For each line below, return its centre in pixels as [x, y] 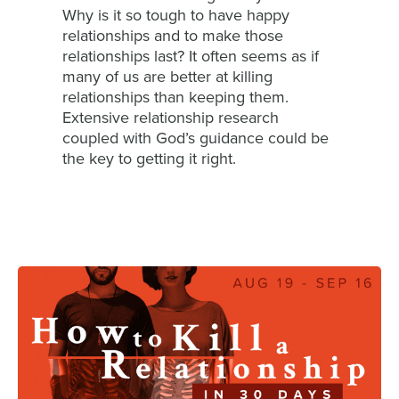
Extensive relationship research [171, 118]
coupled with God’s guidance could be [195, 138]
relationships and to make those [173, 36]
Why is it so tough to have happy [176, 15]
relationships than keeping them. [175, 97]
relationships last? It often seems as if [191, 56]
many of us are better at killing [167, 77]
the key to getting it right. [149, 159]
